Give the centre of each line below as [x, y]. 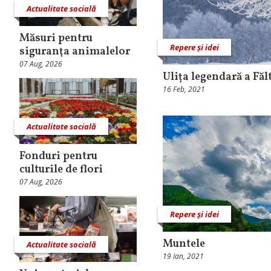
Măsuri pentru [56, 39]
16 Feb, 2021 [184, 90]
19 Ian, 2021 [183, 256]
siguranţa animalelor [75, 52]
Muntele [184, 244]
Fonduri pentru [58, 157]
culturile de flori [62, 170]
